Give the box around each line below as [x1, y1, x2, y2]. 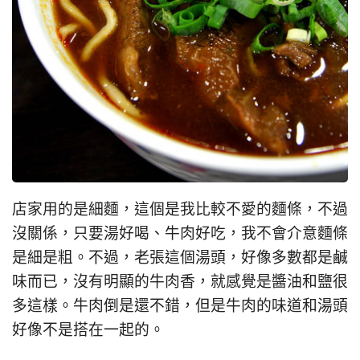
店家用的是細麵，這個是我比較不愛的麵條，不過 [12, 200, 348, 219]
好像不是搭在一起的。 [12, 321, 165, 339]
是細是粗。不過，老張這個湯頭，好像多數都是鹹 [12, 248, 348, 267]
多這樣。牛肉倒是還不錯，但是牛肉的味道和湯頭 [12, 297, 348, 315]
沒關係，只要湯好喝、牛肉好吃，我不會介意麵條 [12, 224, 348, 243]
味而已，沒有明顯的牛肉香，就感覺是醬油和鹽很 [12, 272, 348, 291]
